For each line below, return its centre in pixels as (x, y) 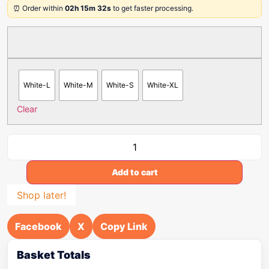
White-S (120, 85)
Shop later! (41, 195)
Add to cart (134, 172)
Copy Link (124, 226)
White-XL (163, 85)
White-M (78, 85)
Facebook (38, 226)
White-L (37, 85)
